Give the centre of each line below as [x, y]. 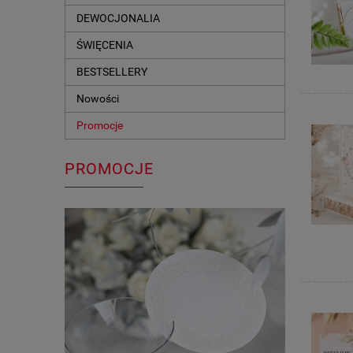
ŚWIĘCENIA [105, 45]
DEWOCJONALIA [118, 19]
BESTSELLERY [112, 72]
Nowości [98, 99]
